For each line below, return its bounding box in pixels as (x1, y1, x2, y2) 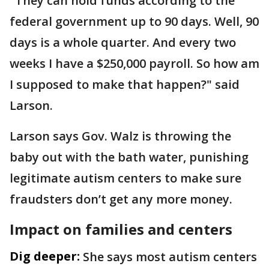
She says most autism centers (83, 249, 257, 265)
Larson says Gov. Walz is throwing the (10, 128, 231, 144)
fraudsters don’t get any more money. (10, 191, 232, 207)
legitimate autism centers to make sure (10, 170, 241, 186)
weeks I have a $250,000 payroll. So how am (10, 55, 259, 71)
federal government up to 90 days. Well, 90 (10, 13, 259, 29)
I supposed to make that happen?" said (10, 76, 240, 92)
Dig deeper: (10, 248, 80, 264)
